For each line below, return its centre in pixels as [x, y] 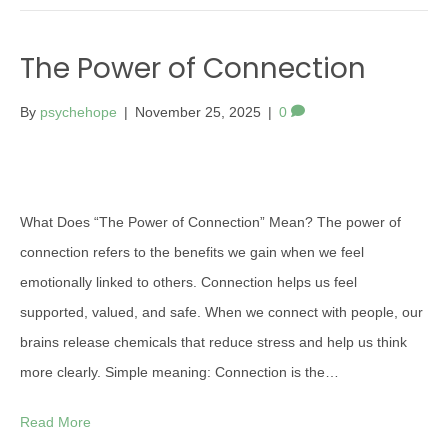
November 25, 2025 [198, 112]
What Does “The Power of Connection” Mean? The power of [210, 222]
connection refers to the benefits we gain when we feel [192, 252]
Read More [55, 422]
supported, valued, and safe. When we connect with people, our [221, 312]
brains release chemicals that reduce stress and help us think [213, 342]
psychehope [78, 112]
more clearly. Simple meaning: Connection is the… [179, 372]
